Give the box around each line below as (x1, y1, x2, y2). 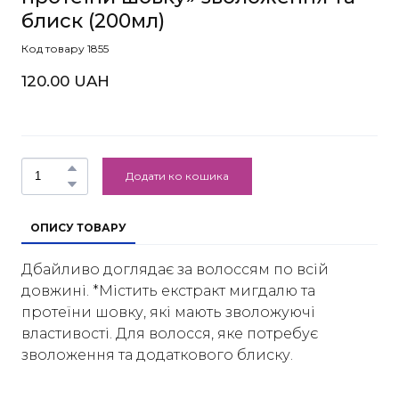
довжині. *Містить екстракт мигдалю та (21, 281, 315, 299)
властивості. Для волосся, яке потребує (21, 324, 318, 342)
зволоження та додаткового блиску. (21, 346, 297, 363)
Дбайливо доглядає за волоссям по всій (21, 260, 329, 278)
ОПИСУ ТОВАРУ (30, 220, 126, 234)
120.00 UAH (21, 71, 110, 90)
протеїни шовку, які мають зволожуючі (21, 303, 315, 321)
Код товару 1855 (21, 41, 109, 55)
